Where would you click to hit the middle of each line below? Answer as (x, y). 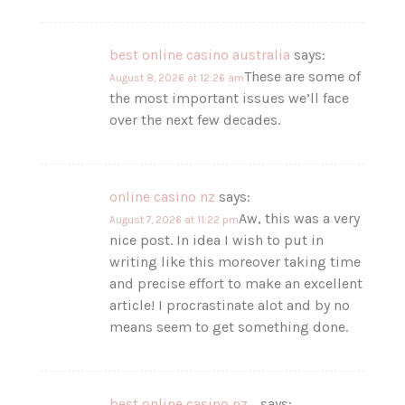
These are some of (303, 76)
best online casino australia (200, 54)
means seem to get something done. (229, 326)
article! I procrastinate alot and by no (230, 305)
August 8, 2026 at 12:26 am (177, 78)
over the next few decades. (195, 119)
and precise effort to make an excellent (236, 283)
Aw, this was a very (300, 218)
